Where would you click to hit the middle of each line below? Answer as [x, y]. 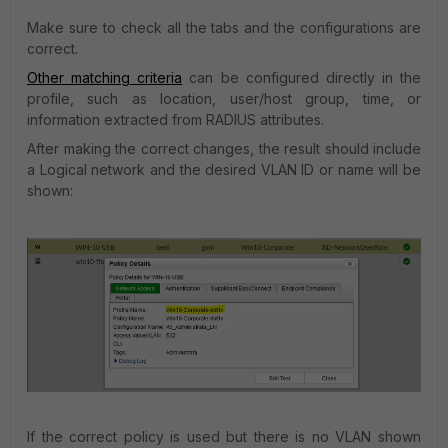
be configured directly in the [317, 77]
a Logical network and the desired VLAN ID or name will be [224, 169]
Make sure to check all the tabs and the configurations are [224, 27]
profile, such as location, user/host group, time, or [224, 98]
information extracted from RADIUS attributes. [175, 119]
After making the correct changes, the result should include [224, 148]
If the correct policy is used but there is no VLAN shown [224, 437]
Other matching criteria [105, 77]
